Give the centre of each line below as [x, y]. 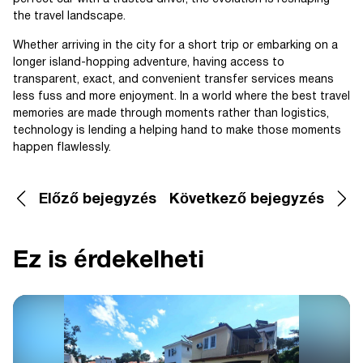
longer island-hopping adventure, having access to [149, 63]
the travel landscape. [69, 17]
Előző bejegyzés [98, 200]
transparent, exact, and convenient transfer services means [173, 80]
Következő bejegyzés [247, 200]
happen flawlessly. [62, 148]
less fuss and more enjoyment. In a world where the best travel [181, 97]
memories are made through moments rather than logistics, [171, 114]
